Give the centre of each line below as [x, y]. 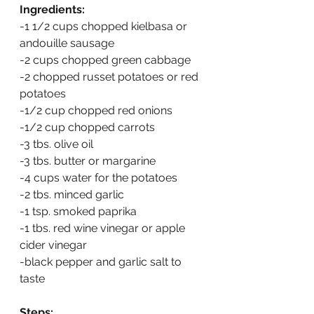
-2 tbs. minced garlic [72, 195]
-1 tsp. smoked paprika [78, 212]
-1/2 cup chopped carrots [87, 128]
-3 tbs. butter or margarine [88, 161]
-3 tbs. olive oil [56, 144]
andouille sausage [67, 43]
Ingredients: [52, 10]
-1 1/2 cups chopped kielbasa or [105, 27]
